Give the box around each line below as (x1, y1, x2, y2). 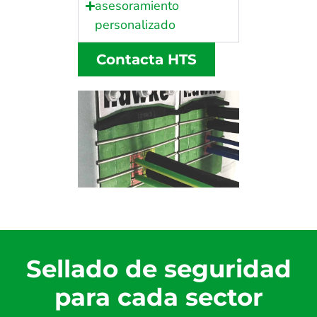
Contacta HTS (96, 51, 197, 69)
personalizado (95, 16, 176, 34)
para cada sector (54, 282, 263, 312)
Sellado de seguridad (25, 253, 292, 284)
